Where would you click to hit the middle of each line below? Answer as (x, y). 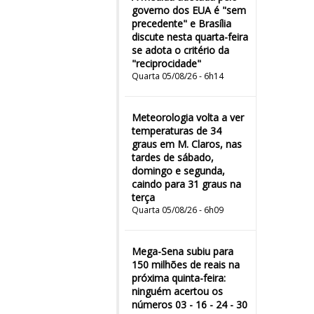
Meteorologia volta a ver (188, 117)
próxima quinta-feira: (179, 278)
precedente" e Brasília (182, 23)
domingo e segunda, (178, 171)
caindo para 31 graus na (186, 184)
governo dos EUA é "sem (189, 10)
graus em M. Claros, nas (187, 144)
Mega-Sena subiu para (183, 251)
